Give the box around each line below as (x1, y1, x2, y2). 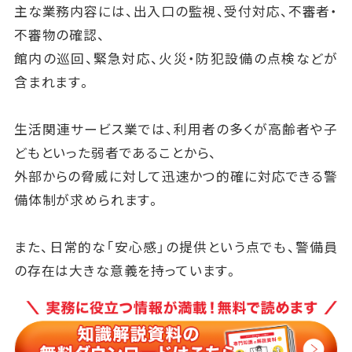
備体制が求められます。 (13, 190, 162, 210)
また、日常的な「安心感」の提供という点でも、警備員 (13, 237, 339, 257)
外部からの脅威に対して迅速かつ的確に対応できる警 (13, 167, 339, 186)
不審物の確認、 (13, 25, 105, 45)
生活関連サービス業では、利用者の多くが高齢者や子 (13, 119, 339, 139)
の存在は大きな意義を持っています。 (13, 261, 240, 280)
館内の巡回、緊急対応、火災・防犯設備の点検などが (13, 49, 339, 68)
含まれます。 (13, 72, 92, 92)
